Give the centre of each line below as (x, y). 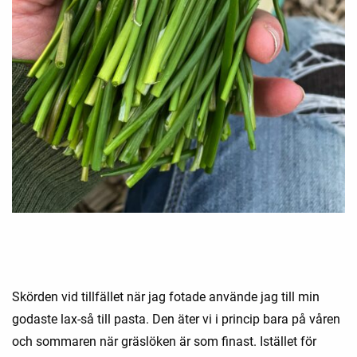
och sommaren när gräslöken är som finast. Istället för (164, 341)
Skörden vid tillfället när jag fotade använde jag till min (166, 296)
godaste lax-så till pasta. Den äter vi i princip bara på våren (176, 319)
